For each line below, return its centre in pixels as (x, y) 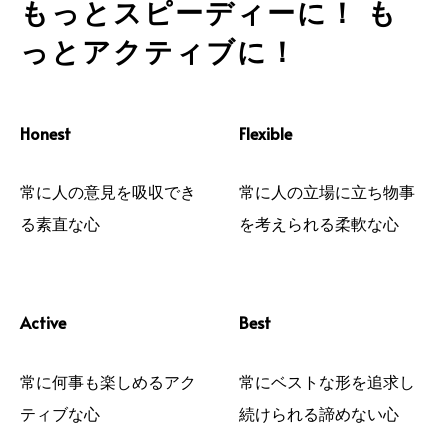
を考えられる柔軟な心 (319, 223)
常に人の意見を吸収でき (108, 191)
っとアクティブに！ (159, 50)
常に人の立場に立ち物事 (327, 191)
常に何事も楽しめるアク (108, 380)
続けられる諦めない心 (319, 412)
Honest (45, 132)
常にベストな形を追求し (327, 380)
